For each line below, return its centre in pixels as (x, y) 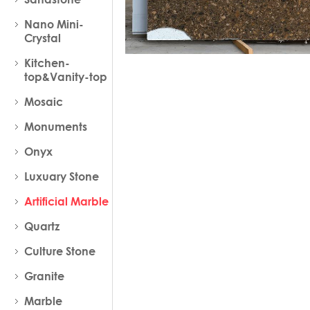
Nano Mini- (54, 24)
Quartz (42, 226)
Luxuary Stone (62, 176)
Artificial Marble (67, 201)
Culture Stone (60, 251)
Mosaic (44, 102)
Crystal (43, 38)
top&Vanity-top (66, 77)
